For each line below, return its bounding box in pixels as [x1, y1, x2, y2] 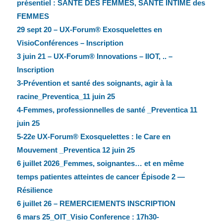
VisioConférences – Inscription [16, 39, 123, 48]
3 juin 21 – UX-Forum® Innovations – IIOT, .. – [16, 52, 172, 61]
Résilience [16, 186, 53, 195]
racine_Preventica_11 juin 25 [16, 92, 115, 101]
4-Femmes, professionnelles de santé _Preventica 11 [16, 106, 197, 114]
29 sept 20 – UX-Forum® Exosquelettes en [16, 25, 162, 34]
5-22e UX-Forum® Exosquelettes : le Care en [16, 132, 170, 141]
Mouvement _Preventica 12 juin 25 [16, 146, 135, 155]
